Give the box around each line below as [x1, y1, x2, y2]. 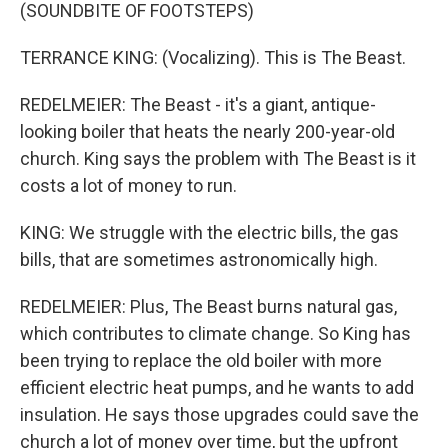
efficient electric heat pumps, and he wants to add [20, 377, 414, 398]
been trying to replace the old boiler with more [20, 350, 382, 371]
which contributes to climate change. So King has [20, 323, 411, 344]
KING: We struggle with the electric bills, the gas [20, 222, 399, 243]
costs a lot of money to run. [20, 175, 237, 196]
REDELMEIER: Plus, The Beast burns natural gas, [20, 296, 397, 317]
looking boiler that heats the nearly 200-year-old [20, 121, 395, 142]
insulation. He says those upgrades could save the [20, 404, 419, 425]
